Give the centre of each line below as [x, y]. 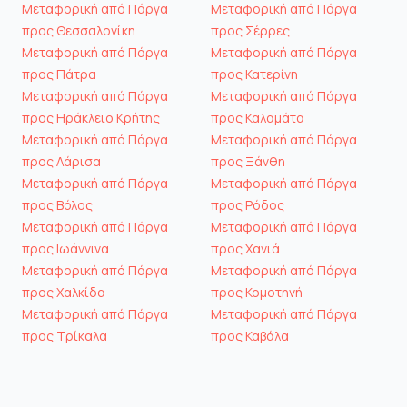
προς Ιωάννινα [65, 248]
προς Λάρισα [61, 161]
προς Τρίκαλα [65, 335]
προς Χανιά [245, 248]
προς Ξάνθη [248, 161]
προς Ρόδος [248, 204]
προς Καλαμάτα [258, 117]
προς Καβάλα [250, 335]
